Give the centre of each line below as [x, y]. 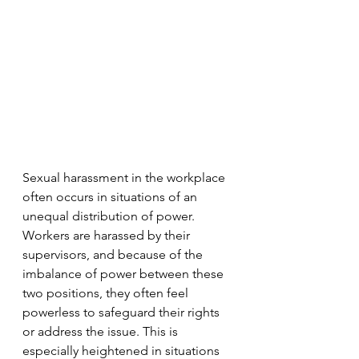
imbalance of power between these [125, 274]
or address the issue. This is [102, 331]
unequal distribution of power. [110, 216]
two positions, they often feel [107, 293]
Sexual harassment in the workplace [125, 177]
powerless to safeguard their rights [123, 312]
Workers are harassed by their [108, 235]
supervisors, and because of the [114, 254]
